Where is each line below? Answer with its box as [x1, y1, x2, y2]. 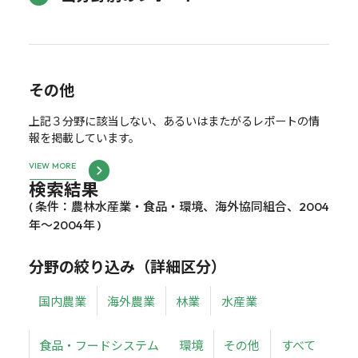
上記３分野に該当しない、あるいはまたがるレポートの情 [28, 112, 320, 129]
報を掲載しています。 [28, 129, 140, 146]
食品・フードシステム [39, 336, 160, 354]
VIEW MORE [28, 161, 77, 172]
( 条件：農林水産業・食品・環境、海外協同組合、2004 [28, 198, 329, 214]
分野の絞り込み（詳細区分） [28, 255, 226, 278]
